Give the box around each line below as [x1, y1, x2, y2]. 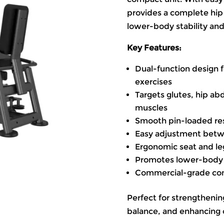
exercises [134, 77, 172, 87]
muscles [134, 103, 167, 113]
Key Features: [126, 43, 181, 53]
